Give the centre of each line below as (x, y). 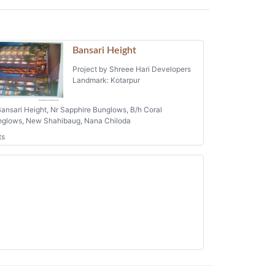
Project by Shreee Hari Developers (131, 69)
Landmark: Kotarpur (106, 80)
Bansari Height (104, 50)
